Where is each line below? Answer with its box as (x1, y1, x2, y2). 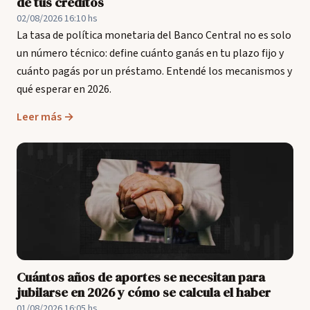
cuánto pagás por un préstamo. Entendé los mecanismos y (17, 64, 292, 79)
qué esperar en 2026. (17, 82, 111, 97)
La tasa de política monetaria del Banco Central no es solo (17, 28, 291, 43)
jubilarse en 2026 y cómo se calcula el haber (17, 284, 271, 301)
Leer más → (17, 109, 74, 125)
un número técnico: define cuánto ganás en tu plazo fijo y (17, 46, 284, 61)
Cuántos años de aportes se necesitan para (17, 268, 265, 286)
